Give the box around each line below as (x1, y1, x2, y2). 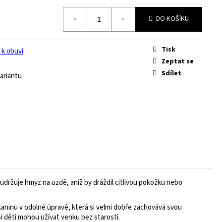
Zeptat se (162, 56, 194, 67)
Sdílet (162, 68, 181, 79)
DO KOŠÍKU (156, 14, 189, 24)
